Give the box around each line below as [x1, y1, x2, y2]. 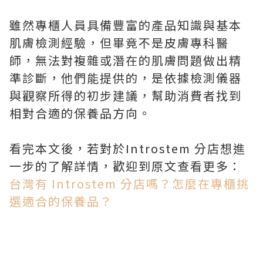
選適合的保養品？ [9, 193, 113, 210]
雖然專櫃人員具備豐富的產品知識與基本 [9, 16, 242, 33]
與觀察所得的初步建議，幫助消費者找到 [9, 87, 242, 104]
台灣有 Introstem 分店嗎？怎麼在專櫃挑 [9, 175, 249, 192]
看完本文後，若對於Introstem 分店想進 [9, 140, 246, 157]
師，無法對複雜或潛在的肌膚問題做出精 [9, 52, 242, 69]
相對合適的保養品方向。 [9, 104, 151, 122]
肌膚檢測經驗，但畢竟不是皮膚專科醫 [9, 34, 229, 51]
